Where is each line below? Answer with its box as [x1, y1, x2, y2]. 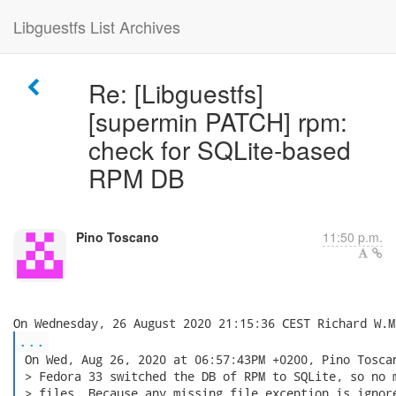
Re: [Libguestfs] [88, 75, 263, 110]
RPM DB [88, 160, 185, 195]
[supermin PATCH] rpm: [88, 103, 347, 139]
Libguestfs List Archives [13, 15, 180, 38]
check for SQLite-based [88, 132, 351, 167]
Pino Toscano [76, 228, 159, 246]
